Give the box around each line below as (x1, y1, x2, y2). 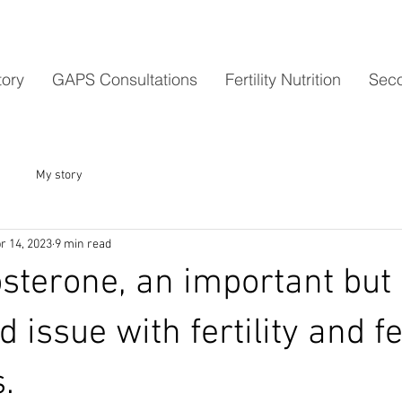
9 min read (55, 236, 111, 252)
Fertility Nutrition (225, 69, 341, 90)
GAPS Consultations (52, 69, 197, 90)
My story (36, 167, 83, 183)
